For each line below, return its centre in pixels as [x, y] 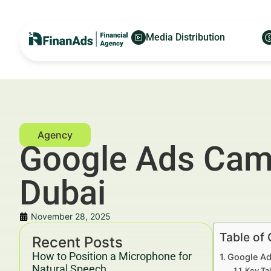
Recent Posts [77, 242]
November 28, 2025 [71, 216]
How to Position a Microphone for [112, 256]
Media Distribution [185, 37]
